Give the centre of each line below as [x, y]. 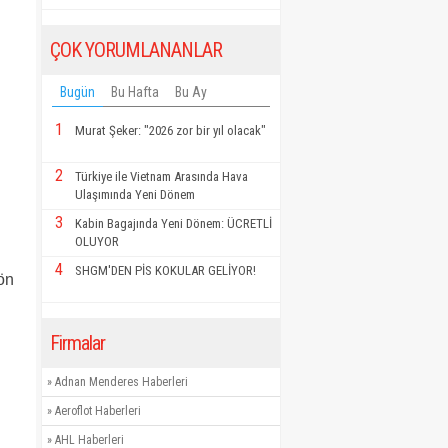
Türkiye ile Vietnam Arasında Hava [161, 176]
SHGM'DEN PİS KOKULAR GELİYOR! [165, 270]
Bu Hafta [135, 92]
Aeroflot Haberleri [98, 411]
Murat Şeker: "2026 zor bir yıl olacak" [170, 130]
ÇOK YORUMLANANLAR [136, 50]
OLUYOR [97, 241]
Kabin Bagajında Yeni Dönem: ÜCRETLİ [173, 223]
